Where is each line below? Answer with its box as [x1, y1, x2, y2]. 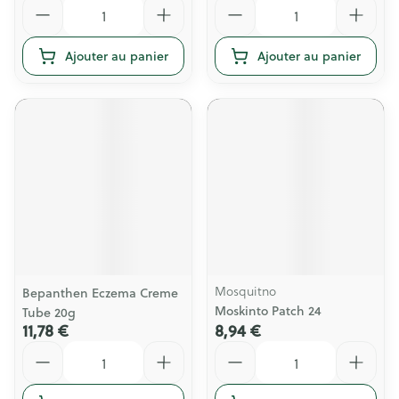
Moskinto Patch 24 [215, 302, 322, 320]
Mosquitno [215, 281, 276, 300]
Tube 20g [22, 304, 76, 322]
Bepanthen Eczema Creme [22, 284, 178, 302]
